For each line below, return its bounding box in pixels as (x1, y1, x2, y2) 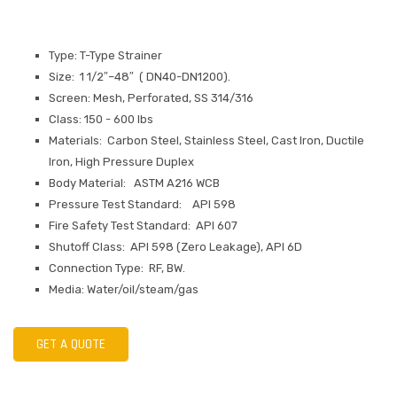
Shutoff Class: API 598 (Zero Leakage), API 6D (49, 240, 302, 253)
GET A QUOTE (36, 336, 105, 353)
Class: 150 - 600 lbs (49, 113, 153, 126)
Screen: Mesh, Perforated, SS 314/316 (49, 91, 253, 105)
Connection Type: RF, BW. (49, 261, 185, 275)
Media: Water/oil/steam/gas (49, 283, 198, 296)
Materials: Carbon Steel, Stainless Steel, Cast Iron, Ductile (49, 134, 364, 147)
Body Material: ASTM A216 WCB (49, 176, 220, 190)
